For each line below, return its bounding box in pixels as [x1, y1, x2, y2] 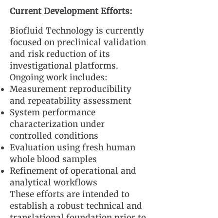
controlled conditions [10, 130, 98, 141]
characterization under [10, 119, 105, 129]
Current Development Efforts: [10, 6, 132, 17]
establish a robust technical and [10, 200, 142, 211]
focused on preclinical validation [10, 37, 146, 48]
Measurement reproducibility [10, 84, 131, 94]
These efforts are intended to [10, 189, 129, 200]
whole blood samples [10, 154, 97, 164]
